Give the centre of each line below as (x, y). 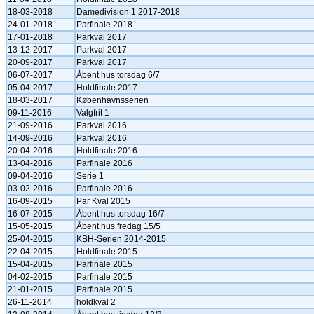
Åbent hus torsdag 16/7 (121, 214)
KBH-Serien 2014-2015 (121, 239)
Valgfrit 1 (93, 113)
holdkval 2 (96, 302)
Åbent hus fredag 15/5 (118, 226)
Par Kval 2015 (103, 201)
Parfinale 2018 (104, 25)
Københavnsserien (112, 100)
